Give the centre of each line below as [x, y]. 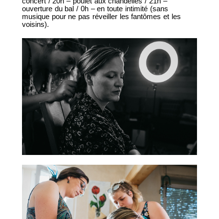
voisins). [35, 24]
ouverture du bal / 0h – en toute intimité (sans [95, 8]
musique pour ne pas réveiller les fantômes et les [101, 16]
